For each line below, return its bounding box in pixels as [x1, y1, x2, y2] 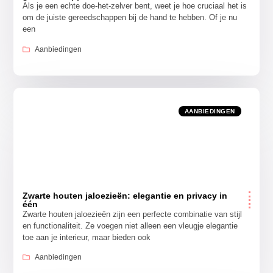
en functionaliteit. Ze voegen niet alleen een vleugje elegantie [23, 221, 238, 230]
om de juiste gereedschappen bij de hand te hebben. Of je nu [23, 13, 238, 23]
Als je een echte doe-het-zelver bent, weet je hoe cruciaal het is [23, 1, 247, 11]
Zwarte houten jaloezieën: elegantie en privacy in [23, 190, 228, 200]
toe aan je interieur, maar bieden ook [23, 232, 151, 242]
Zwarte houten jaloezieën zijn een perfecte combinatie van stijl [23, 209, 243, 219]
